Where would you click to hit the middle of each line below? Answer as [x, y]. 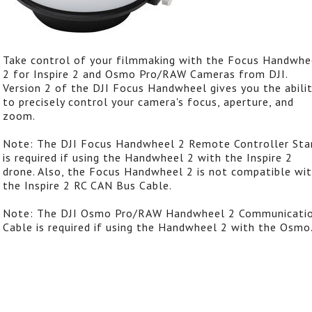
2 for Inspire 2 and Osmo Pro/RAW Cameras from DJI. [145, 74]
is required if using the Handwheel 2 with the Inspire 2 [148, 157]
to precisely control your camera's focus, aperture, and [148, 102]
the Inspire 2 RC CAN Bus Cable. [87, 185]
